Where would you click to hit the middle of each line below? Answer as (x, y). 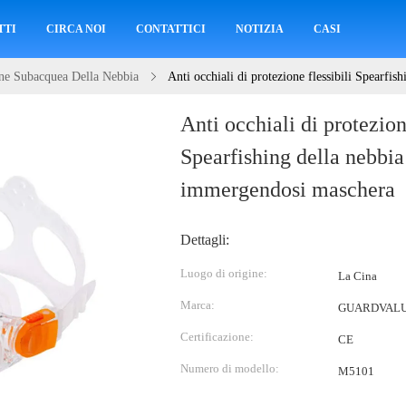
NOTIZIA (259, 29)
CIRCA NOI (76, 29)
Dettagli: (205, 240)
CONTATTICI (170, 29)
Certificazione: (217, 337)
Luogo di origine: (224, 273)
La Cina (358, 276)
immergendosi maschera (288, 189)
